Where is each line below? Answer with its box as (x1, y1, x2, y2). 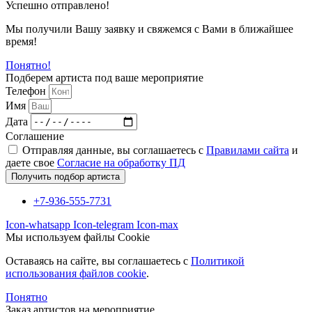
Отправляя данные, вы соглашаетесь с (22, 143, 206, 156)
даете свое (6, 156, 57, 169)
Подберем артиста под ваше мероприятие (6, 71, 203, 84)
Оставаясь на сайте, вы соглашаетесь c (6, 254, 191, 267)
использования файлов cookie (6, 267, 146, 279)
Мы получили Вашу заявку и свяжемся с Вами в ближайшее (6, 22, 293, 35)
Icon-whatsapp (6, 218, 70, 231)
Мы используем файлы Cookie (6, 231, 150, 243)
